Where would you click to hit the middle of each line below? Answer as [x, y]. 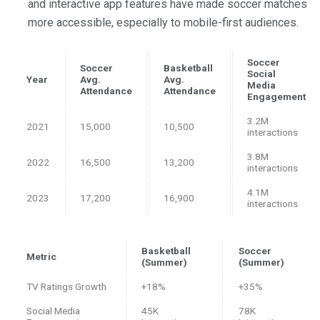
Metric [41, 257]
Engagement [276, 97]
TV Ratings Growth [66, 287]
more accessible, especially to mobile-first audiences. [163, 23]
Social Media [53, 311]
